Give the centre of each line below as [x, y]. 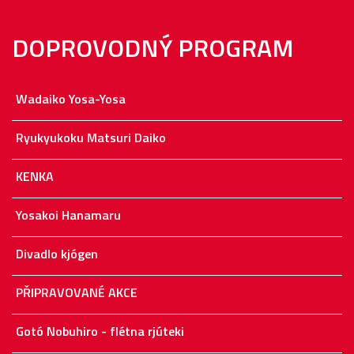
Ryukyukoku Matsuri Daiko [91, 137]
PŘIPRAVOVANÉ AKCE [77, 292]
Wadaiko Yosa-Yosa [71, 99]
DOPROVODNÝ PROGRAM [153, 47]
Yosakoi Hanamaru [68, 215]
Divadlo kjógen [57, 254]
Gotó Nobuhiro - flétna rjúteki [100, 331]
